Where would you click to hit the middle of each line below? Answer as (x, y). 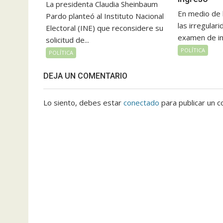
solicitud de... (67, 40)
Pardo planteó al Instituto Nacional (105, 16)
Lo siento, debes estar (83, 103)
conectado (141, 103)
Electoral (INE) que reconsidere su (105, 28)
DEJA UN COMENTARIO (85, 76)
